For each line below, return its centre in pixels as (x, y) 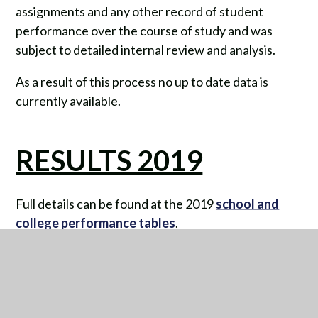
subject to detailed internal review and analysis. (146, 50)
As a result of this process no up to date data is (142, 82)
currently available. (70, 101)
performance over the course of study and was (144, 31)
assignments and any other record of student (140, 12)
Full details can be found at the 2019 (116, 204)
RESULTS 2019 (109, 161)
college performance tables (96, 223)
